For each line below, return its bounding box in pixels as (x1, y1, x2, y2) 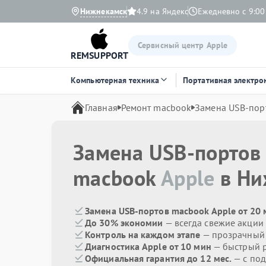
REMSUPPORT (71, 49, 128, 61)
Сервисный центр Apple (138, 39, 228, 50)
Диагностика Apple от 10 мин (85, 240, 211, 252)
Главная (85, 102, 118, 113)
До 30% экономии (85, 217, 163, 229)
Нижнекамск (80, 6, 127, 17)
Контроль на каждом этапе (85, 229, 201, 240)
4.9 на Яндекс (137, 6, 189, 17)
